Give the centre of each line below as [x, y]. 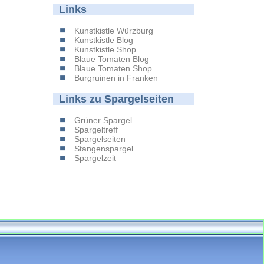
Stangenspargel [104, 148]
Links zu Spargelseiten [116, 99]
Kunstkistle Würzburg [114, 31]
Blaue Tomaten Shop [113, 68]
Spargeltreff [96, 130]
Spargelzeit [95, 158]
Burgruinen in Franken [116, 78]
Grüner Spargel [103, 120]
